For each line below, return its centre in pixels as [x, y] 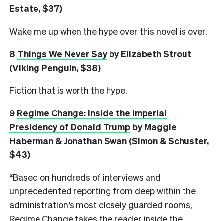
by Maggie [153, 126]
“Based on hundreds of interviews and [85, 177]
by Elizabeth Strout [149, 53]
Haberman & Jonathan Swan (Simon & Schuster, [109, 140]
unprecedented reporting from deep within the [103, 190]
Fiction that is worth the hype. [68, 90]
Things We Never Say [62, 53]
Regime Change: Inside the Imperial [92, 112]
